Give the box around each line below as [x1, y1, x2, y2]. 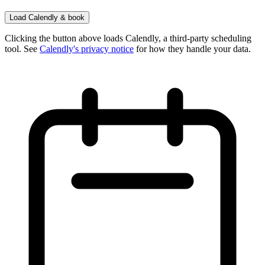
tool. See [5, 44, 40, 54]
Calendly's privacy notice [40, 44, 134, 54]
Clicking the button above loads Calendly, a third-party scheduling [5, 33, 251, 44]
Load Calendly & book [9, 13, 85, 22]
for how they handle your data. [134, 44, 251, 54]
